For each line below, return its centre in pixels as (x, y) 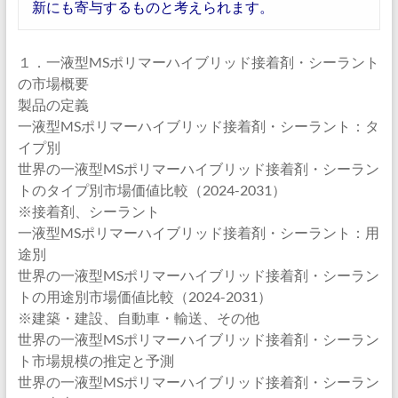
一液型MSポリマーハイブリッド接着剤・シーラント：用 (198, 232)
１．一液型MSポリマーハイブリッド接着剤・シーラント (198, 62)
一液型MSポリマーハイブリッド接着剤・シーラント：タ (198, 126)
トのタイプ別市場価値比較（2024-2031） (151, 190)
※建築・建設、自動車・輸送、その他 (138, 318)
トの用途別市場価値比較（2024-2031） (144, 296)
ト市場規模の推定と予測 (96, 360)
